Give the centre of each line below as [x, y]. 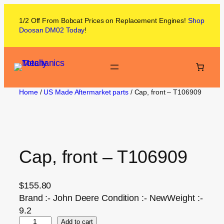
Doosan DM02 [41, 30]
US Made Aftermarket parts [86, 92]
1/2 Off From [40, 20]
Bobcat [72, 20]
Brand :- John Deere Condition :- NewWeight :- [111, 197]
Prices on [98, 20]
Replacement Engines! [151, 20]
